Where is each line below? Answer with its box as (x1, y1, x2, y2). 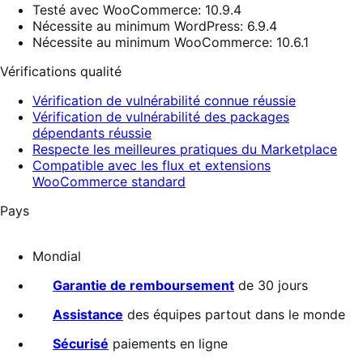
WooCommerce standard (32, 173, 186, 190)
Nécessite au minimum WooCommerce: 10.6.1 (32, 34, 309, 51)
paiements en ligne (109, 335, 228, 352)
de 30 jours (234, 277, 308, 294)
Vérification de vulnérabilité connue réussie (32, 92, 296, 109)
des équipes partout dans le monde (123, 306, 345, 323)
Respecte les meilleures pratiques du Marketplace (32, 141, 337, 158)
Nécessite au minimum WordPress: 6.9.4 (32, 18, 277, 35)
